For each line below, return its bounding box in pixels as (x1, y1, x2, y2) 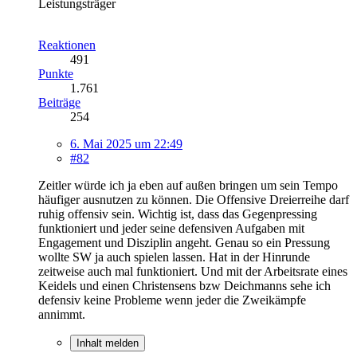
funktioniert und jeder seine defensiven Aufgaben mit (38, 221, 304, 235)
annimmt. (38, 307, 85, 321)
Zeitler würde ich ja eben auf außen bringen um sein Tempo (38, 178, 338, 192)
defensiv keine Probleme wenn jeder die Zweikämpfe (38, 292, 306, 307)
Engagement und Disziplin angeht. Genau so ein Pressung (38, 235, 330, 249)
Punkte (38, 66, 73, 80)
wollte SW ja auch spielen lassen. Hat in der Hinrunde (38, 249, 310, 264)
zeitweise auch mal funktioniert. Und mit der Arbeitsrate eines (38, 264, 347, 278)
